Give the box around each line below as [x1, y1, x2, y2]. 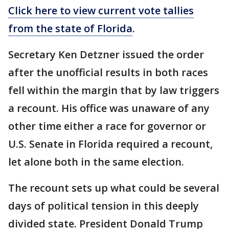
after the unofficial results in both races [8, 65, 208, 80]
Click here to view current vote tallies [8, 4, 194, 18]
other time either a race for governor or [8, 119, 206, 133]
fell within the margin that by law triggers [8, 83, 219, 98]
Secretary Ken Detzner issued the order [8, 48, 204, 62]
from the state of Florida [8, 21, 132, 36]
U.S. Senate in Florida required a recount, [8, 137, 213, 151]
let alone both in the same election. [8, 155, 184, 169]
